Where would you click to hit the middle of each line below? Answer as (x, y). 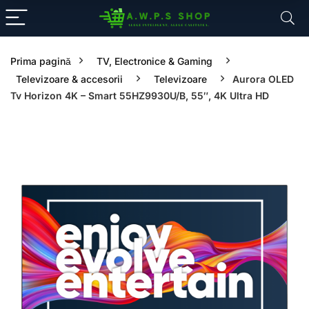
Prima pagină (41, 61)
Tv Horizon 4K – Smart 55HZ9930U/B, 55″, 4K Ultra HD (140, 96)
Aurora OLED (263, 79)
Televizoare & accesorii (69, 79)
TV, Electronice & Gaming (154, 61)
